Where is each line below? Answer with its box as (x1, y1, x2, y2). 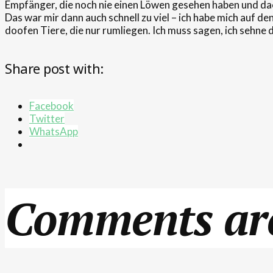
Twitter (29, 112, 65, 126)
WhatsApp (29, 125, 78, 138)
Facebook (29, 99, 74, 113)
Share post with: (5, 58, 104, 77)
